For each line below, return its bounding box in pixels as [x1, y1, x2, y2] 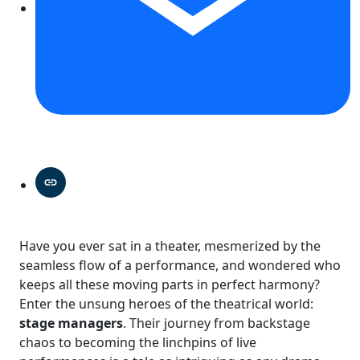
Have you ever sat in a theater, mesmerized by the [19, 236, 321, 255]
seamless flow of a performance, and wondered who [19, 256, 341, 274]
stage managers [19, 313, 123, 332]
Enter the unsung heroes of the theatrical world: [19, 294, 313, 313]
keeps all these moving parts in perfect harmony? [19, 275, 320, 293]
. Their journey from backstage [123, 313, 310, 332]
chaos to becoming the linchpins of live [19, 333, 256, 351]
